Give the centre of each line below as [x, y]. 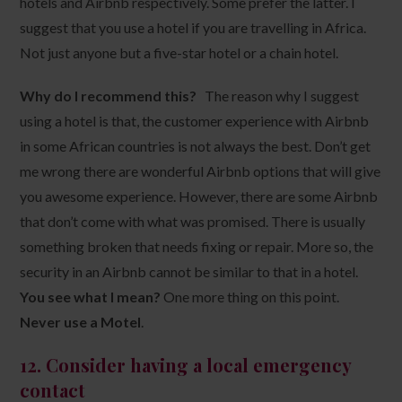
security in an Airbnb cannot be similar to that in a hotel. [189, 271]
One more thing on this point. [250, 296]
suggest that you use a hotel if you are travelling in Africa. [193, 27]
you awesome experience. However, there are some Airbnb [199, 196]
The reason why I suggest [278, 95]
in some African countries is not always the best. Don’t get [196, 145]
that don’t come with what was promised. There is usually [193, 221]
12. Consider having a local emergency [186, 364]
